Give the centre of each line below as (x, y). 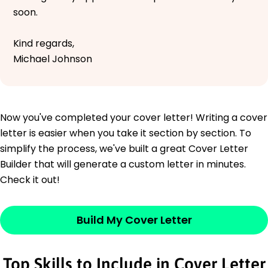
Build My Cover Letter (134, 220)
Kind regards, (44, 43)
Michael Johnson (53, 59)
